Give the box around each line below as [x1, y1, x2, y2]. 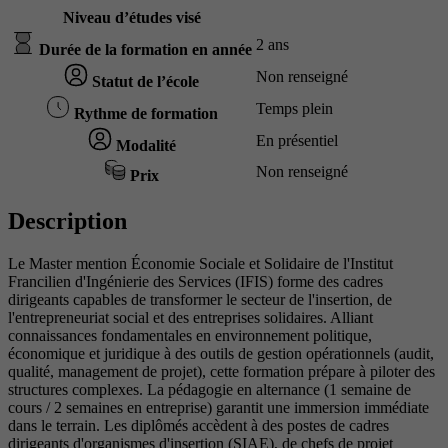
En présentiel [256, 132, 338, 150]
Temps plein [256, 100, 333, 118]
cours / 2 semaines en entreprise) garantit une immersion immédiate [8, 399, 429, 417]
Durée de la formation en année [35, 41, 252, 59]
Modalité [111, 137, 176, 155]
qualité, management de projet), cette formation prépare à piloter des [8, 363, 435, 381]
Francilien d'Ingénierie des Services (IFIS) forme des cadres [8, 273, 383, 291]
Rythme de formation [69, 105, 218, 123]
